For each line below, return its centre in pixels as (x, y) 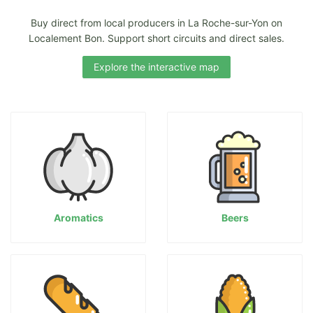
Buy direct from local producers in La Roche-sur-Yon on (156, 23)
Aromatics (78, 218)
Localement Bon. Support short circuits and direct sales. (156, 38)
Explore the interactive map (156, 67)
